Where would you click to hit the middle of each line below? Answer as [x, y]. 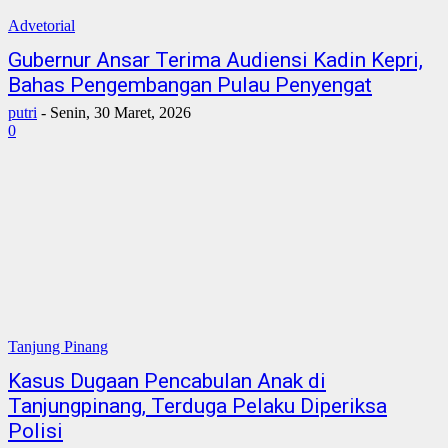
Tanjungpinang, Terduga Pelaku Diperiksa [197, 406]
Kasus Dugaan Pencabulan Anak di [167, 381]
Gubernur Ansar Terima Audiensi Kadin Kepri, [215, 60]
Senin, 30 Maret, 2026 [120, 112]
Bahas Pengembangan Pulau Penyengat [190, 85]
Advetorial [41, 25]
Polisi [35, 431]
